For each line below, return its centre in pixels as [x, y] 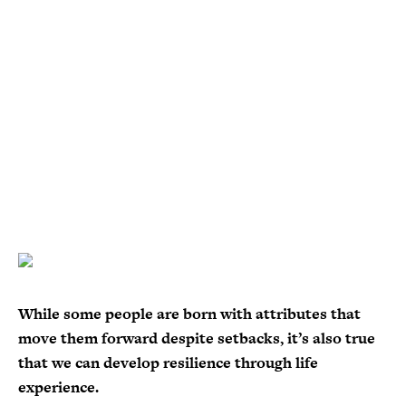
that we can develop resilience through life [168, 362]
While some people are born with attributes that [189, 314]
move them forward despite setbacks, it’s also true [197, 338]
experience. [58, 387]
